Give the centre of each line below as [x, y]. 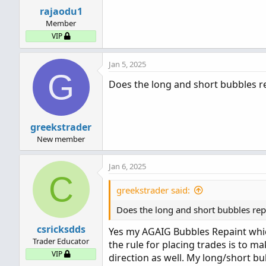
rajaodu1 [61, 12]
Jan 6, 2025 [127, 167]
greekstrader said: [153, 190]
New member [61, 139]
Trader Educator [61, 241]
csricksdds [61, 229]
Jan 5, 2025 [127, 64]
